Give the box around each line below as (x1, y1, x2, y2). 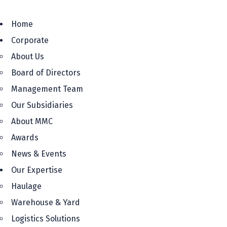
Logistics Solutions (11, 214, 80, 223)
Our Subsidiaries (11, 100, 73, 110)
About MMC (11, 117, 53, 126)
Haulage (11, 181, 42, 191)
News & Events (11, 149, 66, 159)
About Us (11, 52, 44, 61)
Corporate (11, 35, 49, 45)
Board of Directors (11, 68, 81, 78)
